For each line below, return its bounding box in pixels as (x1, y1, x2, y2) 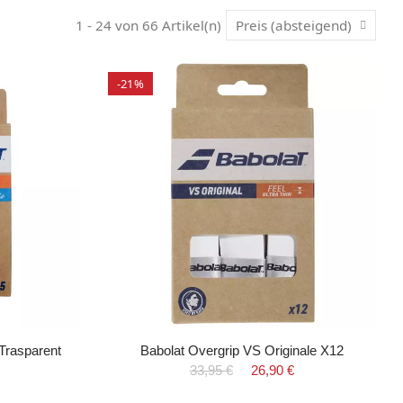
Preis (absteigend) (236, 16, 352, 34)
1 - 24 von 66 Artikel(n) (76, 16, 221, 34)
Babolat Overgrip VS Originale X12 (139, 342, 344, 358)
